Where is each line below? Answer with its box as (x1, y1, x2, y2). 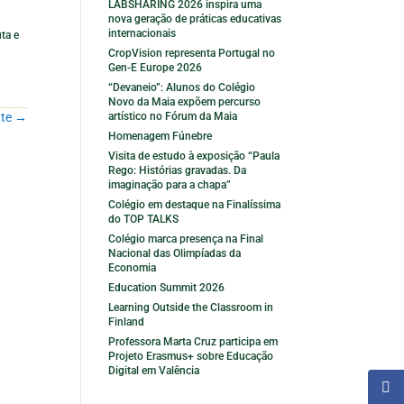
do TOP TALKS (108, 212, 179, 225)
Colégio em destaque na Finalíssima (108, 197, 281, 211)
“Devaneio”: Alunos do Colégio (108, 80, 256, 94)
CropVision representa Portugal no (108, 46, 276, 60)
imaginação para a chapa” (108, 178, 232, 191)
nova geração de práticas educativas (108, 12, 282, 25)
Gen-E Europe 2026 (108, 60, 203, 74)
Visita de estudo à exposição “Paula (108, 149, 280, 162)
